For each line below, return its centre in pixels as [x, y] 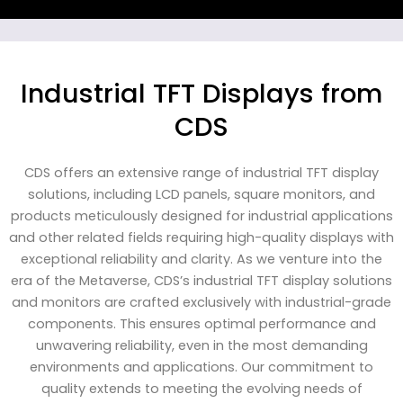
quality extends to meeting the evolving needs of [201, 388]
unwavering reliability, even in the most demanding [201, 345]
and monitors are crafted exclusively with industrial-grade [201, 302]
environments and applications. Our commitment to [201, 367]
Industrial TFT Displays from [201, 93]
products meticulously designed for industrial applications [201, 215]
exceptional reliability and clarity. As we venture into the [201, 259]
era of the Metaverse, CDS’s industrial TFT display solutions [201, 280]
